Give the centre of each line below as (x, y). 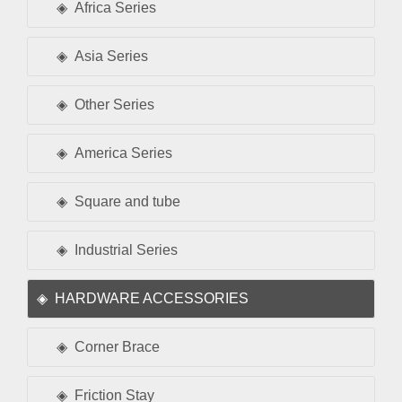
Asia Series (111, 57)
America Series (123, 153)
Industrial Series (126, 250)
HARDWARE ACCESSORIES (152, 299)
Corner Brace (117, 347)
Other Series (114, 105)
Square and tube (127, 202)
